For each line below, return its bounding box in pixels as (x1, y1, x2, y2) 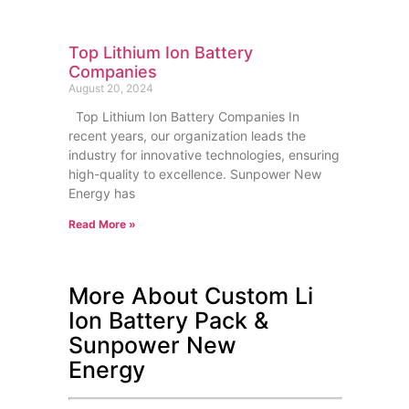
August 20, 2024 (68, 81, 153, 96)
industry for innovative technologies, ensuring (68, 147, 340, 163)
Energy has (68, 185, 135, 202)
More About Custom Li (68, 282, 313, 310)
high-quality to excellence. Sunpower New (68, 166, 321, 183)
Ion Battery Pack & (68, 307, 268, 335)
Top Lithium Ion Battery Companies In (68, 109, 299, 125)
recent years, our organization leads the (68, 128, 306, 144)
